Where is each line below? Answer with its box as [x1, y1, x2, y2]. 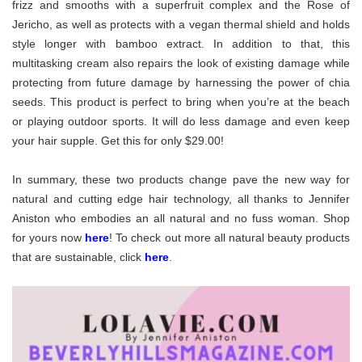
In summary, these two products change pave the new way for [12, 172, 350, 186]
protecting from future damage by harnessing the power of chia [12, 75, 350, 89]
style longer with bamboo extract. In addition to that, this [12, 36, 350, 50]
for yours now [12, 230, 86, 244]
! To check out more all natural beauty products [109, 230, 351, 244]
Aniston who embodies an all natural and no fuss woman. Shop [12, 211, 350, 225]
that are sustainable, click [12, 250, 145, 263]
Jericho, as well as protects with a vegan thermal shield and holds [12, 17, 350, 31]
